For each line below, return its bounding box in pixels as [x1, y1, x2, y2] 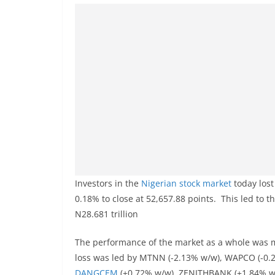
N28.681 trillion [75, 208, 138, 220]
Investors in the [75, 177, 141, 189]
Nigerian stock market [141, 177, 231, 189]
